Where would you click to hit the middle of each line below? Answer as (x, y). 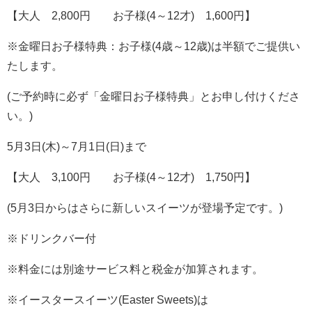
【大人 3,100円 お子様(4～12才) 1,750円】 (131, 177)
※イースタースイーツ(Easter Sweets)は (108, 299)
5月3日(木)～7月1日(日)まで (77, 146)
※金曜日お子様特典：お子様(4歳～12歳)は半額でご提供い (154, 46)
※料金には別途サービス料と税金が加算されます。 (135, 269)
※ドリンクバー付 (52, 238)
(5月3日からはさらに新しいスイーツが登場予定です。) (145, 208)
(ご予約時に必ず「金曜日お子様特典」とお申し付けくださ (154, 96)
